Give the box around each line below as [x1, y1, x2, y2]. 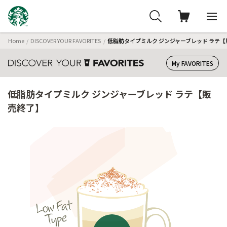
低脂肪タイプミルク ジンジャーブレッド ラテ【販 [8, 87, 211, 100]
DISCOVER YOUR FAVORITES [30, 36, 101, 45]
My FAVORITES [172, 58, 213, 67]
